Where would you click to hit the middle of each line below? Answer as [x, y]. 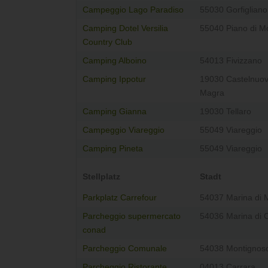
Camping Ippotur [114, 80]
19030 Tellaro [226, 112]
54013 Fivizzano [231, 61]
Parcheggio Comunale [125, 249]
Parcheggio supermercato [132, 217]
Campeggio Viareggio [124, 130]
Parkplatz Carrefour [120, 198]
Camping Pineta [113, 149]
